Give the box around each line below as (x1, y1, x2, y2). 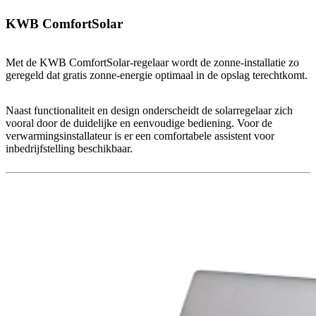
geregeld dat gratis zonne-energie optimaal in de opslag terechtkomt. (6, 68, 308, 81)
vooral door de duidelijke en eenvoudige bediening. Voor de (6, 116, 272, 129)
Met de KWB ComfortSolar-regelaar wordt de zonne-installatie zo (6, 56, 299, 68)
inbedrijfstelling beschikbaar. (6, 142, 133, 154)
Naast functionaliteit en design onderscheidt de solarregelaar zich (6, 104, 293, 116)
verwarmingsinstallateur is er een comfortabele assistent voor (6, 129, 274, 142)
